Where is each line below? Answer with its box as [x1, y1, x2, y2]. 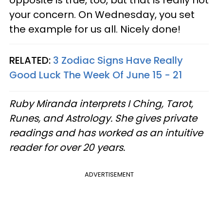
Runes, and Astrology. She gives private [9, 111, 197, 125]
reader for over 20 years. [9, 141, 127, 154]
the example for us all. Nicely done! [9, 22, 181, 36]
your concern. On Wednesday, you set [9, 8, 195, 21]
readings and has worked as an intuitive [9, 126, 203, 140]
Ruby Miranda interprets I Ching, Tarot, [9, 97, 193, 110]
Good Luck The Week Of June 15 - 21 [9, 68, 182, 82]
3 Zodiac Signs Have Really [53, 54, 183, 67]
